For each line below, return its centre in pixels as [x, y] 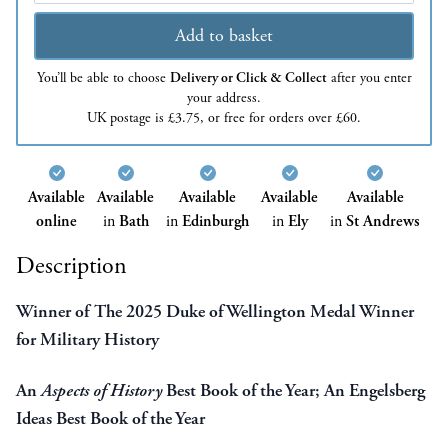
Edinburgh [215, 222]
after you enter [369, 78]
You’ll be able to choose [103, 78]
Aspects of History [101, 390]
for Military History [87, 340]
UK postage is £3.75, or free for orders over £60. [224, 118]
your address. [224, 98]
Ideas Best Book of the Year [110, 418]
